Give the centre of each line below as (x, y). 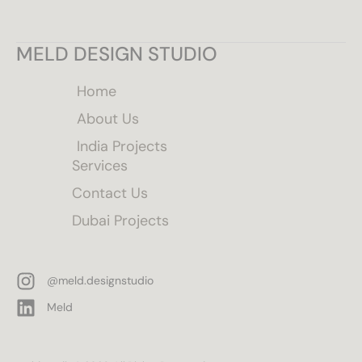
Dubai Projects (120, 221)
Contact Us (109, 193)
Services (99, 166)
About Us (108, 119)
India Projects (122, 146)
